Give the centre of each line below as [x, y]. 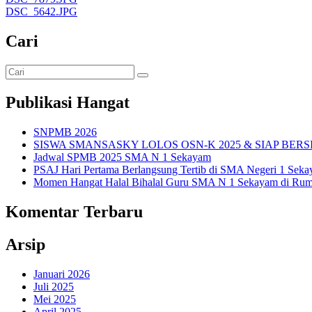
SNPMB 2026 [65, 132]
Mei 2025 [55, 299]
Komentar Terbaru [74, 211]
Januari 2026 [62, 274]
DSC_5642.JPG [41, 12]
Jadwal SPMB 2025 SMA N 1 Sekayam [122, 157]
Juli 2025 [54, 286]
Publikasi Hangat [68, 102]
